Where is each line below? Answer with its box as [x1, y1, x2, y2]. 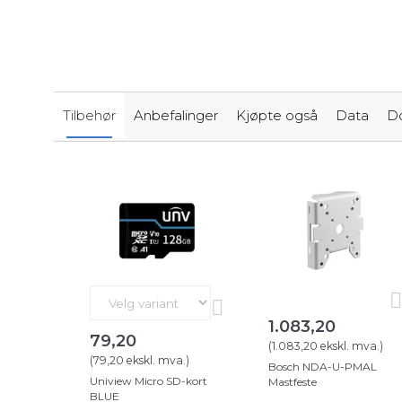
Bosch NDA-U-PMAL [268, 360, 377, 374]
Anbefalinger [134, 107, 218, 125]
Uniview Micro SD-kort [90, 374, 207, 389]
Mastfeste [268, 375, 317, 389]
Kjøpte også [236, 107, 318, 125]
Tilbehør [63, 107, 116, 125]
